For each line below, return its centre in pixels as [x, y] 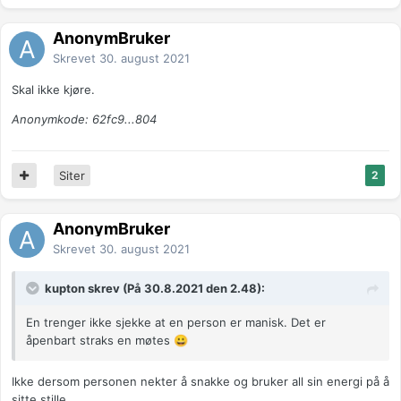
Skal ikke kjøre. [55, 90]
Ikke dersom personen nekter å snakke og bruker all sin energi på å [200, 382]
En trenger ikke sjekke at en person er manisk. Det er [176, 323]
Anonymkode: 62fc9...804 [84, 119]
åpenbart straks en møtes [100, 341]
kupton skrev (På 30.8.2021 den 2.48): [155, 289]
